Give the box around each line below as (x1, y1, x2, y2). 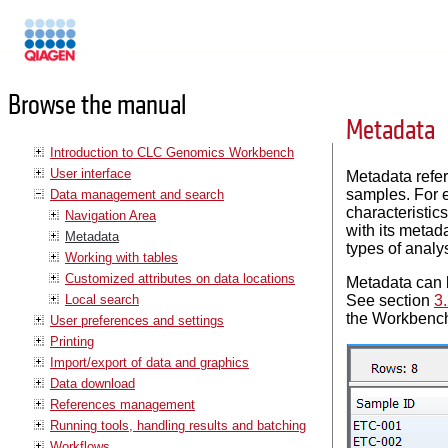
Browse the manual (8, 88, 186, 124)
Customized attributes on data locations (65, 270, 295, 286)
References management (50, 396, 195, 412)
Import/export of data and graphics (50, 354, 249, 370)
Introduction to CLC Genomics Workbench (50, 144, 294, 160)
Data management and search (50, 186, 224, 202)
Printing (50, 333, 94, 349)
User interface (50, 165, 131, 181)
